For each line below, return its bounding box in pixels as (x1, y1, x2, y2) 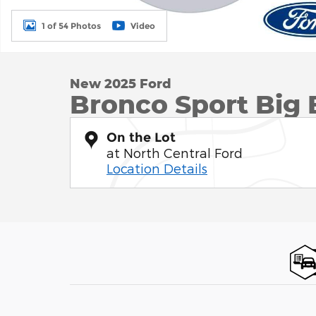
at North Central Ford (107, 145, 243, 160)
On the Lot (107, 130, 176, 145)
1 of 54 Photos (42, 20, 101, 31)
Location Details (107, 161, 207, 176)
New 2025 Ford (70, 75, 171, 91)
